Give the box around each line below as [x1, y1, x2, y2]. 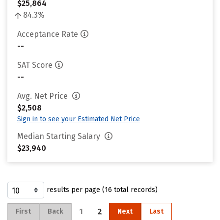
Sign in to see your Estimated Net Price [17, 115, 140, 123]
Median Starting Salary [17, 132, 102, 141]
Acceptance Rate [17, 29, 78, 39]
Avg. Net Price [17, 91, 70, 101]
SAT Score [17, 60, 53, 70]
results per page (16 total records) [47, 186, 158, 194]
